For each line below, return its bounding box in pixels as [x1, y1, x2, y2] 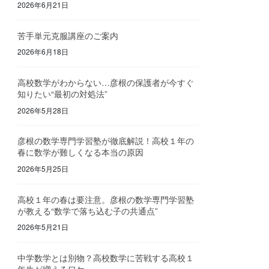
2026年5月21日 [17, 222, 69, 232]
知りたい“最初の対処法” [17, 87, 108, 100]
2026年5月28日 [17, 104, 69, 115]
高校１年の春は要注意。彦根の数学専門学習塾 [17, 193, 195, 205]
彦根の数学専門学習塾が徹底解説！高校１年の [17, 134, 195, 147]
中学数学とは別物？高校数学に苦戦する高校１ [17, 252, 195, 264]
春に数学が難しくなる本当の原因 [17, 146, 144, 159]
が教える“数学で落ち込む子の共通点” [17, 204, 159, 217]
